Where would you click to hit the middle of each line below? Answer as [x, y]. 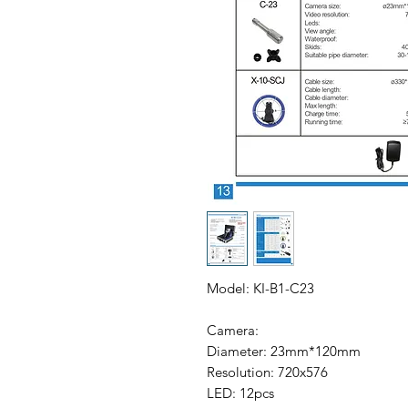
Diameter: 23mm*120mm [284, 351]
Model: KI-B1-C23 [260, 288]
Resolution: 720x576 [267, 372]
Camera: [233, 330]
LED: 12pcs [240, 393]
